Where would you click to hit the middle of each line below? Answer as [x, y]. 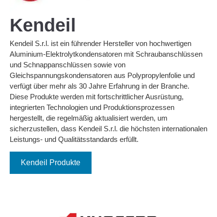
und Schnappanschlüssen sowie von [68, 64]
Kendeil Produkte [51, 163]
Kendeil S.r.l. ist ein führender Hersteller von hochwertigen [101, 43]
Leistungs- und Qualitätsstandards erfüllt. [74, 139]
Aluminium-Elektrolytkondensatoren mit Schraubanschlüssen [106, 54]
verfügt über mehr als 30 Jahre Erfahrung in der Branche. [100, 86]
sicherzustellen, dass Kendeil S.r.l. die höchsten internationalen [108, 128]
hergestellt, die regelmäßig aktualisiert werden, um [89, 118]
